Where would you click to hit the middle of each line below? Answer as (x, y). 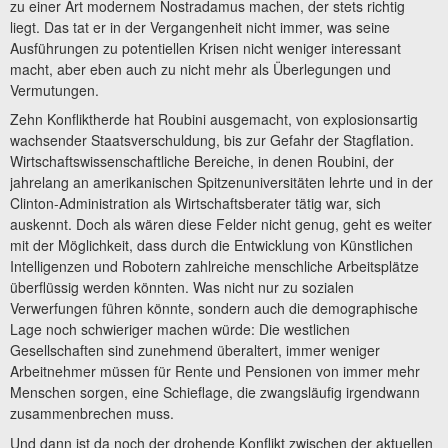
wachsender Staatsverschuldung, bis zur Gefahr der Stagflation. (212, 140)
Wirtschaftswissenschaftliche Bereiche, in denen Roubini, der (202, 161)
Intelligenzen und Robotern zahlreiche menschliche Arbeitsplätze (214, 266)
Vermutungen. (54, 89)
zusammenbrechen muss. (92, 413)
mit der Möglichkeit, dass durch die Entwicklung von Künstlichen (211, 245)
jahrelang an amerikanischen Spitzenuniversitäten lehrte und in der (221, 182)
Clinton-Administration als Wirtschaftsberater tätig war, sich (195, 203)
